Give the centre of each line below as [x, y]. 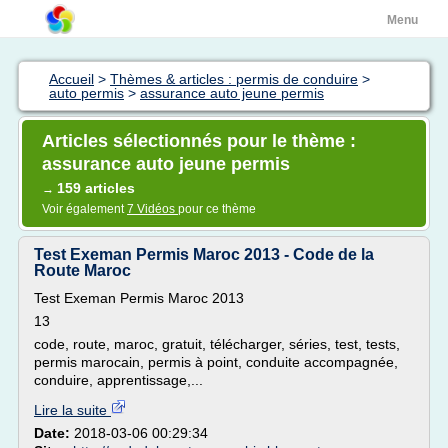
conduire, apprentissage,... [118, 380]
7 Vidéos [152, 209]
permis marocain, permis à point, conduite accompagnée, [216, 362]
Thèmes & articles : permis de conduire [234, 79]
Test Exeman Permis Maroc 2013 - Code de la [204, 254]
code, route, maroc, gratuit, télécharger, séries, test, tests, [217, 344]
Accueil [71, 79]
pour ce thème [217, 209]
